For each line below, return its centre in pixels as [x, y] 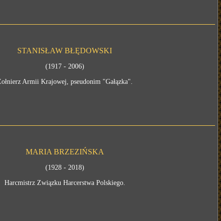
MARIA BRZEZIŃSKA [65, 152]
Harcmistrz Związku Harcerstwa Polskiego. [65, 183]
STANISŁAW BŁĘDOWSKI [65, 51]
